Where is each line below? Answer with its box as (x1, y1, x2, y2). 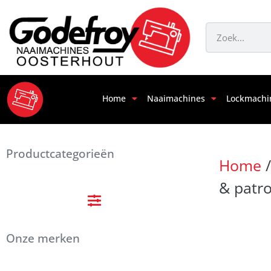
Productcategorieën (6, 146, 114, 162)
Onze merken (6, 230, 80, 247)
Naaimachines (147, 92, 206, 104)
